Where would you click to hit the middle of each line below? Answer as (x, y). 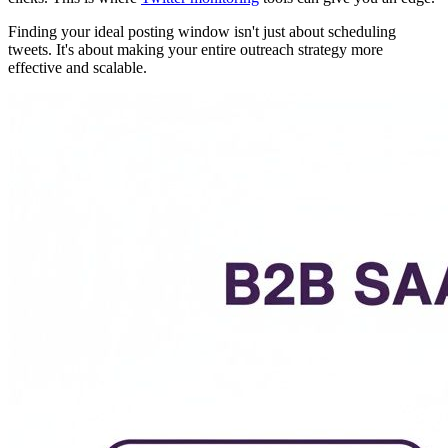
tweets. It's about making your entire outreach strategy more (195, 50)
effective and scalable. (77, 68)
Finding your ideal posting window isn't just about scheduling (202, 32)
